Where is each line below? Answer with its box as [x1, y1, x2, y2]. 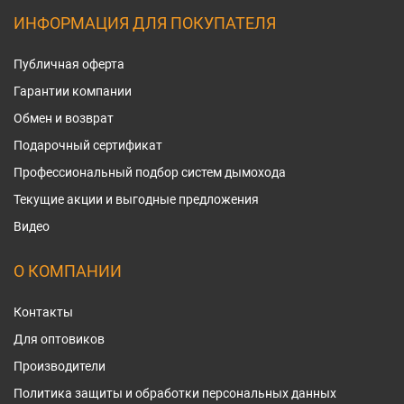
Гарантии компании [14, 84, 132, 98]
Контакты [14, 305, 73, 319]
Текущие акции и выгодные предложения [14, 192, 259, 207]
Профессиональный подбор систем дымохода [14, 165, 286, 179]
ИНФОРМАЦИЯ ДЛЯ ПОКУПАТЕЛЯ [14, 14, 276, 32]
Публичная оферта [14, 57, 124, 71]
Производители [14, 359, 106, 373]
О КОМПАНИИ [14, 262, 122, 280]
